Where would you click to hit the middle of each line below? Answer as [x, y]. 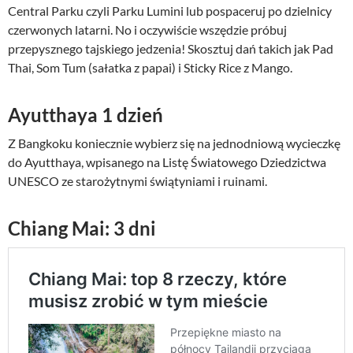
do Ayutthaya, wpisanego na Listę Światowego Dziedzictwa [167, 162]
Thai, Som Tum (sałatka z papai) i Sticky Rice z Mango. [150, 67]
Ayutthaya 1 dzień [85, 114]
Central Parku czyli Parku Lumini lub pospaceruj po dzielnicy [170, 10]
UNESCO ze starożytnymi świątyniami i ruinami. [137, 180]
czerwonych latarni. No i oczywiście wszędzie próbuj [147, 29]
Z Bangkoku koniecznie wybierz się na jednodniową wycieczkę [174, 143]
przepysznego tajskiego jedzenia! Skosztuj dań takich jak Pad [171, 48]
